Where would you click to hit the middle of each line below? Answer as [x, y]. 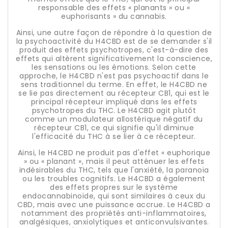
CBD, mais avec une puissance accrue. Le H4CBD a [114, 205]
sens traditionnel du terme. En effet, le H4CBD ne [114, 84]
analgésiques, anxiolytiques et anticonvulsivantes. [114, 222]
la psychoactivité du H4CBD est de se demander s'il [114, 41]
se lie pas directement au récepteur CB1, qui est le [114, 93]
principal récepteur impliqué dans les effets [114, 102]
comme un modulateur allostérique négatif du [114, 119]
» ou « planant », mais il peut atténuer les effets [114, 161]
